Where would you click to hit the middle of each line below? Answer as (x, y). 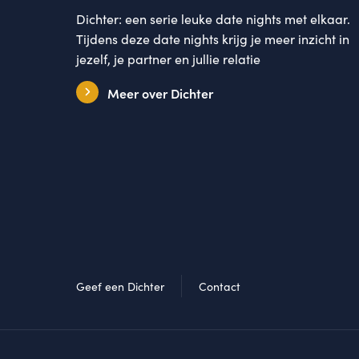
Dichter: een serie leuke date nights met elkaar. (214, 18)
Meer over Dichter (160, 93)
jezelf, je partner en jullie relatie (169, 58)
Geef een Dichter (121, 286)
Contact (220, 286)
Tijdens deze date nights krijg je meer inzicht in (213, 38)
